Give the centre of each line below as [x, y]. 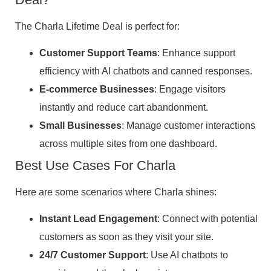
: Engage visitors [190, 89]
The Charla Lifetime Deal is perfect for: [97, 26]
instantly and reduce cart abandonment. [124, 107]
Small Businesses [80, 125]
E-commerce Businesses [97, 89]
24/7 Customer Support [93, 255]
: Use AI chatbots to [187, 255]
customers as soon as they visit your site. [126, 237]
